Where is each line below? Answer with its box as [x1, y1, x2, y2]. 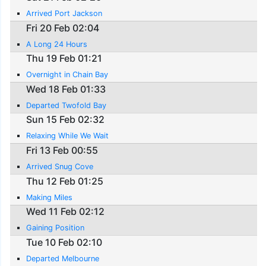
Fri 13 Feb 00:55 [26, 144, 99, 157]
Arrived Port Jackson [26, 9, 103, 18]
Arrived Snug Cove [26, 162, 94, 172]
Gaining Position [26, 223, 85, 233]
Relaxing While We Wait [26, 131, 109, 141]
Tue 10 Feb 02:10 [26, 236, 103, 248]
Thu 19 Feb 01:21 [26, 52, 103, 65]
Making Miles [26, 192, 73, 202]
